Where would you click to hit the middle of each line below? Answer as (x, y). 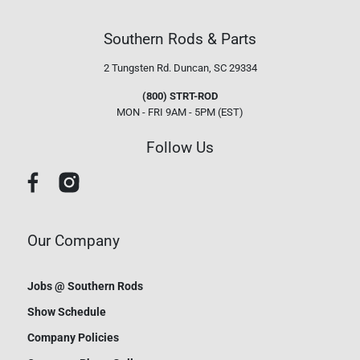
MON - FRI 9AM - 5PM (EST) (180, 112)
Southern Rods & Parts (180, 40)
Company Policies (73, 337)
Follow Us (180, 147)
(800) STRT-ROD (180, 96)
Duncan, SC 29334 (215, 68)
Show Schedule (66, 311)
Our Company (73, 241)
